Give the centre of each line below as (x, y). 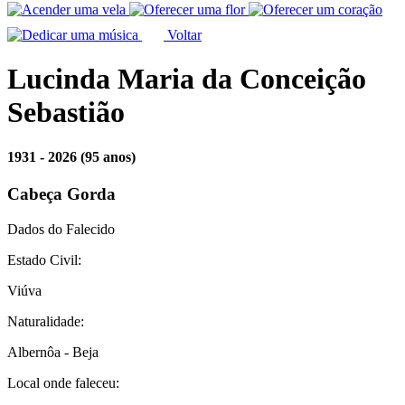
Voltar (183, 34)
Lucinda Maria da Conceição (187, 79)
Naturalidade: (46, 321)
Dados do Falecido (61, 229)
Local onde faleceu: (63, 382)
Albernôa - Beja (53, 352)
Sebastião (66, 113)
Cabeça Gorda (61, 193)
